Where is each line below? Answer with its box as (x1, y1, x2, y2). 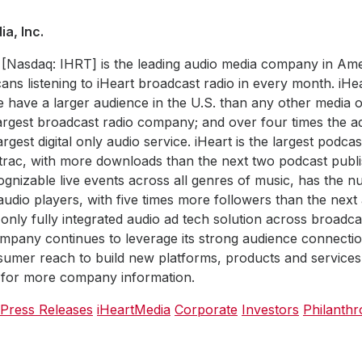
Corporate (175, 301, 238, 318)
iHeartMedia (97, 301, 170, 318)
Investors (242, 301, 299, 318)
